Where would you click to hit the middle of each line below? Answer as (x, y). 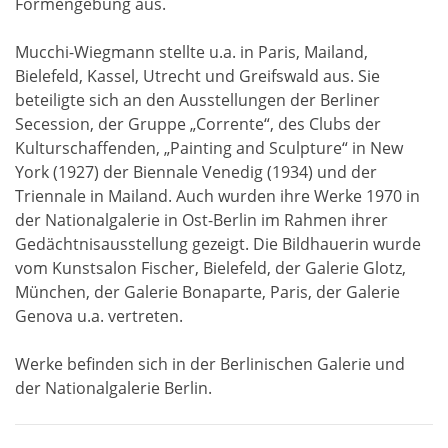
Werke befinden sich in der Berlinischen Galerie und (210, 363)
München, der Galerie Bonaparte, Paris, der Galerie (207, 291)
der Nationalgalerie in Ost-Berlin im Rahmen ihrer (201, 219)
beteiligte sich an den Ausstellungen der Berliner (197, 99)
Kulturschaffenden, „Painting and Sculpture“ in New (209, 147)
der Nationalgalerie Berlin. (113, 387)
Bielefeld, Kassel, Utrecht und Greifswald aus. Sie (197, 75)
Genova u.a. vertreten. (99, 315)
